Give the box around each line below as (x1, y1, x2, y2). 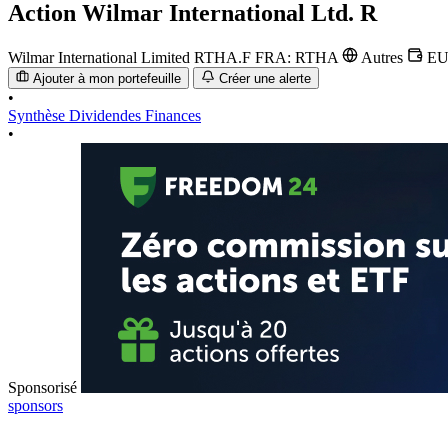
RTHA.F (194, 48, 255, 66)
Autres (358, 48, 407, 66)
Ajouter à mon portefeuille (33, 71, 182, 87)
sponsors (8, 397, 63, 415)
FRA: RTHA (255, 48, 342, 66)
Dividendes (69, 107, 145, 125)
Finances (145, 107, 201, 125)
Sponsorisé (8, 379, 77, 397)
